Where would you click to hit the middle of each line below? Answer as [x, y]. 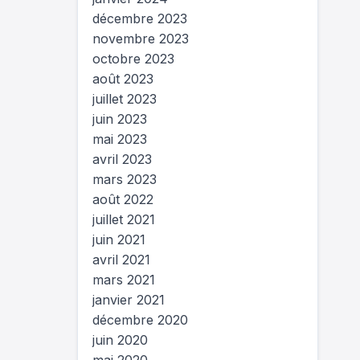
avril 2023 [122, 159]
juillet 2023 [125, 99]
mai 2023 [120, 139]
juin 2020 [120, 340]
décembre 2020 [140, 320]
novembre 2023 [141, 39]
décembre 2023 [140, 18]
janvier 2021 [129, 300]
